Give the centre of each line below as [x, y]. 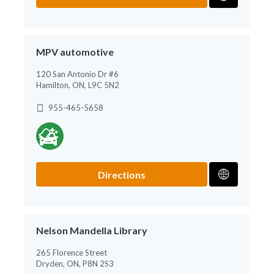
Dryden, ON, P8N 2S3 [75, 263]
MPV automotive [75, 51]
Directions [122, 174]
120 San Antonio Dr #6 [77, 74]
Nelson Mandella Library [92, 230]
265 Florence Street [72, 252]
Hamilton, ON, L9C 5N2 [78, 85]
